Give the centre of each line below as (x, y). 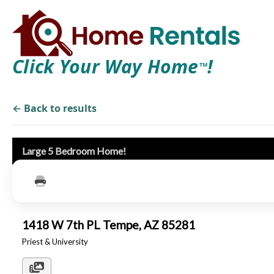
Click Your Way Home (106, 66)
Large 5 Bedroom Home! (75, 151)
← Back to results (54, 108)
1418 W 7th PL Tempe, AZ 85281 (111, 225)
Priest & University (55, 242)
